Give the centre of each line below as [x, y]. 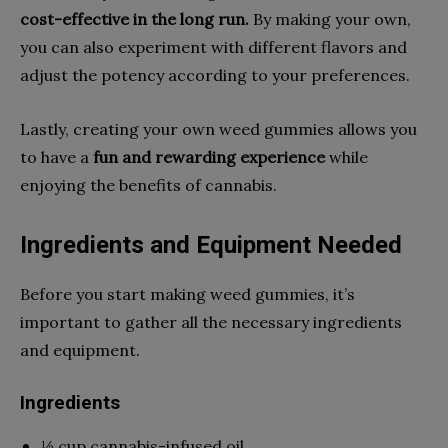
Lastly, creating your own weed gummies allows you [218, 128]
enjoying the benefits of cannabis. [148, 184]
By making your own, [332, 18]
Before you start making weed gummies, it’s [187, 293]
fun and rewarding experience [211, 156]
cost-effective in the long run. [136, 18]
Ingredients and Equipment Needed [211, 244]
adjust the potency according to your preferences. [217, 74]
